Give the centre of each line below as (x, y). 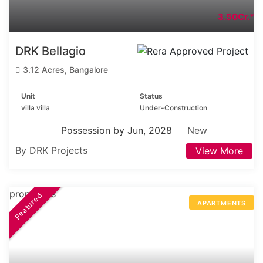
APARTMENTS (222, 203)
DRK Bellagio (50, 51)
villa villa (36, 108)
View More (219, 151)
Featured (29, 206)
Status (151, 96)
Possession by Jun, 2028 (118, 131)
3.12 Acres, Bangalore (65, 70)
